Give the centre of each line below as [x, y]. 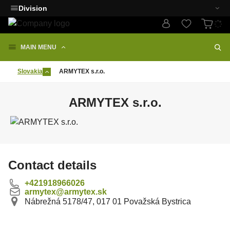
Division [33, 8]
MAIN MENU [39, 47]
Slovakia [30, 71]
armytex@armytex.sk [66, 192]
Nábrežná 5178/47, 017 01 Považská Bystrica [108, 202]
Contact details [52, 165]
